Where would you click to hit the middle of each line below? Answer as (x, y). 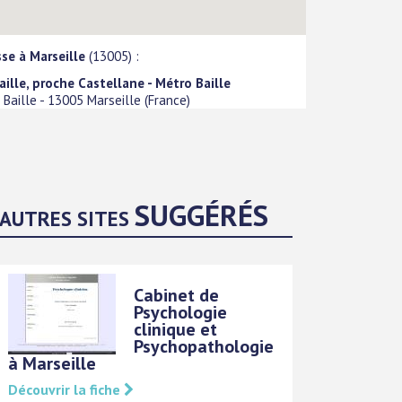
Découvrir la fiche (66, 389)
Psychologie (181, 312)
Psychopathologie (204, 346)
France (168, 100)
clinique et (176, 329)
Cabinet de (177, 295)
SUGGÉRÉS (202, 214)
